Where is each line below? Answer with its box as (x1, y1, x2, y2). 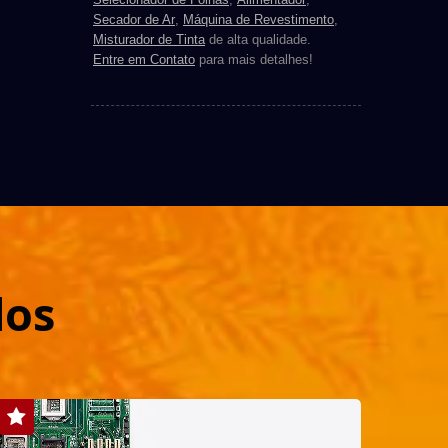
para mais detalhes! (195, 52, 313, 68)
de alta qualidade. (205, 32, 311, 48)
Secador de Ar (93, 12, 175, 28)
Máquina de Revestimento (183, 12, 334, 28)
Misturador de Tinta (93, 32, 205, 48)
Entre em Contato (93, 52, 195, 68)
